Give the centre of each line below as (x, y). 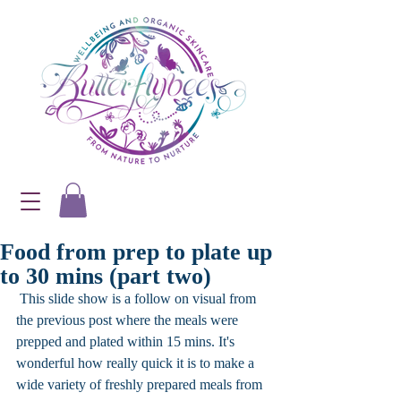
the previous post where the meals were (129, 320)
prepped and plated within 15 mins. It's (127, 342)
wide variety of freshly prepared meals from (141, 385)
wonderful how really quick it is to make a (137, 363)
